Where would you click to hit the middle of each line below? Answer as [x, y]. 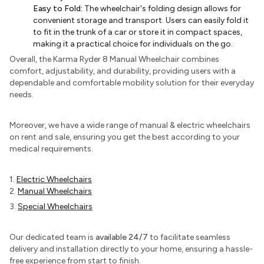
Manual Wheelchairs [55, 191]
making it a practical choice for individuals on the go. [133, 44]
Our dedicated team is [52, 237]
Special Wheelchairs [55, 207]
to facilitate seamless [189, 237]
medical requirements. [51, 149]
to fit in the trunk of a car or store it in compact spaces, [138, 32]
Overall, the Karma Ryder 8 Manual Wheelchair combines [114, 59]
